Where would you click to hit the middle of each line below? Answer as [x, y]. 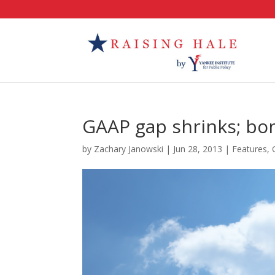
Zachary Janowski [129, 149]
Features [250, 149]
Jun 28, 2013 [198, 149]
